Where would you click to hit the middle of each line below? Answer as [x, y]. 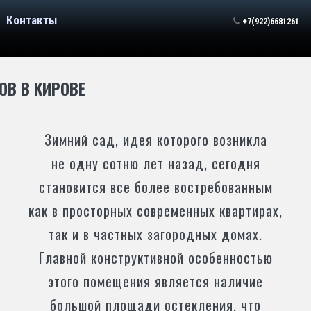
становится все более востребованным [155, 187]
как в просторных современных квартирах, [155, 210]
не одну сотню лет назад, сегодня [155, 163]
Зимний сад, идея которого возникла [155, 140]
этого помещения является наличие [155, 281]
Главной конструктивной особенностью [155, 258]
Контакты [32, 20]
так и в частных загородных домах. [155, 234]
